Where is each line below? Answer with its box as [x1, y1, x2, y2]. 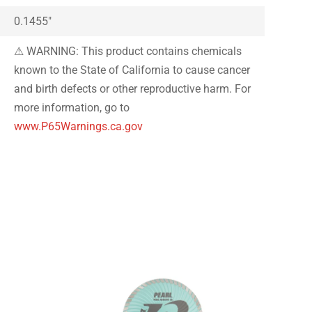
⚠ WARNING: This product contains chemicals [14, 44, 242, 58]
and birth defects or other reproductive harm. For [14, 81, 251, 95]
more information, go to [14, 100, 130, 114]
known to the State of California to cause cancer [14, 63, 251, 77]
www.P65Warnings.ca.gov [14, 119, 143, 133]
